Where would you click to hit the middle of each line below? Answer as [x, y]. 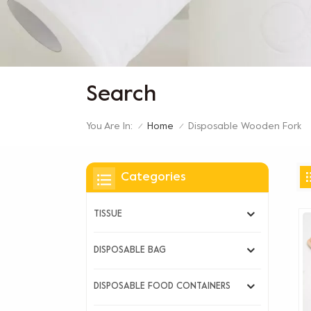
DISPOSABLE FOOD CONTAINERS [162, 287]
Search [121, 95]
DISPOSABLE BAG [130, 251]
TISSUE [108, 214]
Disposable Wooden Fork [245, 126]
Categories [153, 178]
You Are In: [109, 126]
